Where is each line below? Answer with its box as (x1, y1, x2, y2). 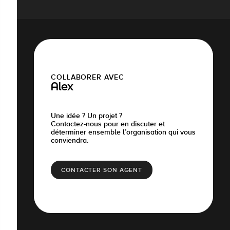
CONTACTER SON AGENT (61, 166, 143, 174)
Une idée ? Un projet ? (51, 111, 122, 120)
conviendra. (51, 136, 88, 144)
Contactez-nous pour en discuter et (51, 119, 165, 128)
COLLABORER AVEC (51, 72, 124, 81)
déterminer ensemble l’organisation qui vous (51, 127, 196, 136)
